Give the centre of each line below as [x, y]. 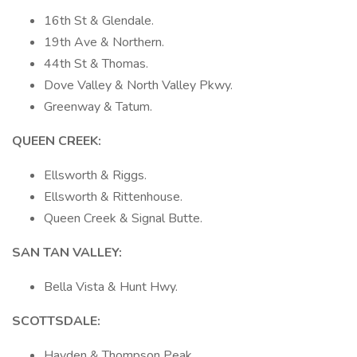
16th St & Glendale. [99, 21]
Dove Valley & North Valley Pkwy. [138, 85]
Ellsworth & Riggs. [95, 175]
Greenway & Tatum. [98, 107]
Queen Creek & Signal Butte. [123, 218]
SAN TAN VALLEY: [67, 253]
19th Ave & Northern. [104, 42]
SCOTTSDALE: [56, 321]
